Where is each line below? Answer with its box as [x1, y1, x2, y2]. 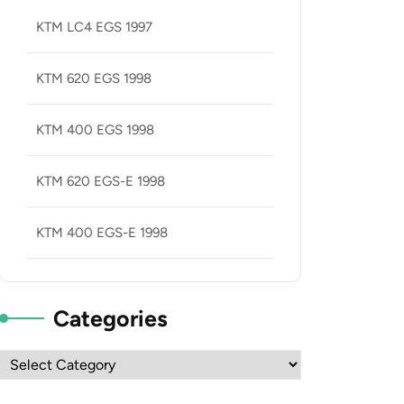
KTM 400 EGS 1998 [36, 122, 154, 138]
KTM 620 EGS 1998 [36, 70, 151, 87]
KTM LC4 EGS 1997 [36, 19, 152, 35]
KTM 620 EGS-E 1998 [36, 173, 165, 189]
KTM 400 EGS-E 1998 [36, 225, 168, 241]
